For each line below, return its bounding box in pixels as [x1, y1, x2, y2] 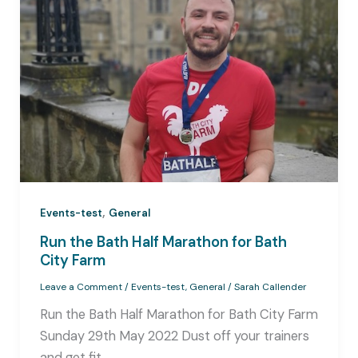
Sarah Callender [233, 280, 306, 294]
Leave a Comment [39, 280, 122, 294]
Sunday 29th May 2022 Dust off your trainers [39, 327, 309, 344]
